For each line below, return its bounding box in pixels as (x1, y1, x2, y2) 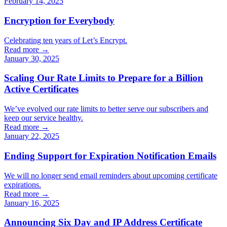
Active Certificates (4, 84, 79, 95)
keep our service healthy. (4, 113, 83, 123)
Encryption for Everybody (4, 15, 115, 26)
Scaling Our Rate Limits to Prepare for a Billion (4, 72, 203, 84)
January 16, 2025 (4, 198, 59, 207)
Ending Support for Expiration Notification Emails (4, 150, 216, 161)
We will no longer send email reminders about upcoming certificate (4, 171, 217, 180)
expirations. (4, 180, 41, 189)
